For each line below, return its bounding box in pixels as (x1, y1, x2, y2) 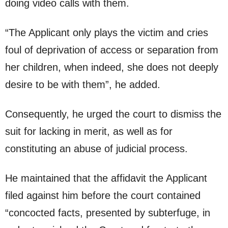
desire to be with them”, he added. (5, 79, 160, 91)
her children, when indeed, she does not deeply (5, 62, 218, 73)
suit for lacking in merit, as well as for (5, 126, 173, 137)
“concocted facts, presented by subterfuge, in (5, 207, 210, 219)
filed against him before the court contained (5, 190, 201, 202)
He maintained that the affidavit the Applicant (5, 173, 207, 184)
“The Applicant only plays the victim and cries (5, 27, 208, 39)
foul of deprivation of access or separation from (5, 44, 218, 56)
